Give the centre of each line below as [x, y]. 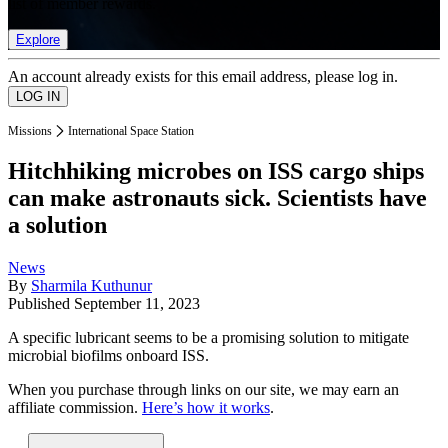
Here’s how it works [206, 408]
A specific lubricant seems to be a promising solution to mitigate [208, 338]
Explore [38, 39]
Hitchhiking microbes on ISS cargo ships [216, 171]
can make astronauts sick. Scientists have [217, 198]
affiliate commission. [75, 408]
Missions [30, 130]
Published [41, 304]
